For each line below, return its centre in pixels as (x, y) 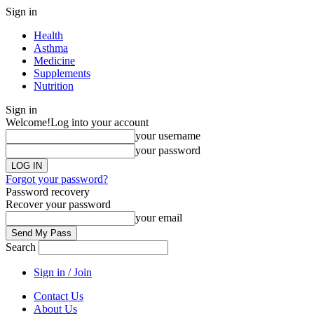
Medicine (54, 61)
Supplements (62, 73)
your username (168, 136)
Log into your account (100, 122)
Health (48, 35)
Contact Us (59, 296)
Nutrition (54, 86)
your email (159, 218)
